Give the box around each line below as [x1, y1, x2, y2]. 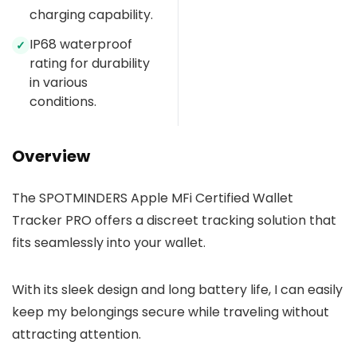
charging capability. [29, 6, 153, 25]
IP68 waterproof [29, 35, 132, 54]
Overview [12, 145, 90, 168]
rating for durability [29, 54, 150, 73]
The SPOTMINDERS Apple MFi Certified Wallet [12, 189, 293, 208]
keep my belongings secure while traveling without [12, 303, 329, 322]
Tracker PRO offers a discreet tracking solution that [12, 211, 336, 230]
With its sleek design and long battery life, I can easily [12, 280, 343, 300]
